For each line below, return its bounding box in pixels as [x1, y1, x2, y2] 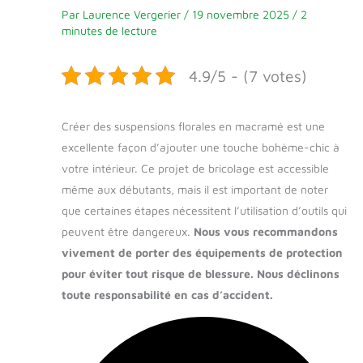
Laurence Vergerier [83, 6, 184, 21]
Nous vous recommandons [194, 224, 338, 238]
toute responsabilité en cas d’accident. [62, 287, 273, 301]
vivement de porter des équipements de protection [62, 245, 343, 259]
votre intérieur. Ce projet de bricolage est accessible [62, 160, 329, 175]
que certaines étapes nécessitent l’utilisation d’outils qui [62, 203, 347, 217]
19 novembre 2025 [192, 6, 293, 21]
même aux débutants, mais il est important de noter [62, 181, 328, 196]
